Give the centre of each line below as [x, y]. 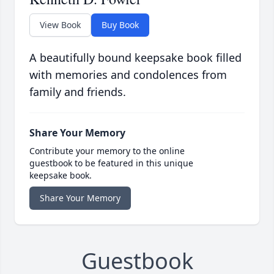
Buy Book [120, 25]
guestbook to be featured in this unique [111, 163]
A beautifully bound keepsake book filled [135, 58]
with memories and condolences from [128, 75]
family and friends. [78, 92]
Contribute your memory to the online [107, 151]
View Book [60, 25]
